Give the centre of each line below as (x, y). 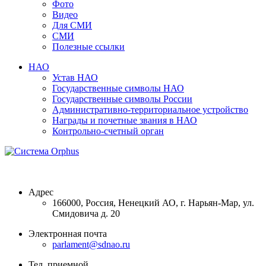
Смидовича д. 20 (86, 213)
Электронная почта (68, 233)
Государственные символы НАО (118, 88)
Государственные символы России (122, 99)
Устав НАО (75, 77)
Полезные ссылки (88, 46)
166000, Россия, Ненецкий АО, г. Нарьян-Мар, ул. (153, 202)
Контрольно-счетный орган (108, 131)
